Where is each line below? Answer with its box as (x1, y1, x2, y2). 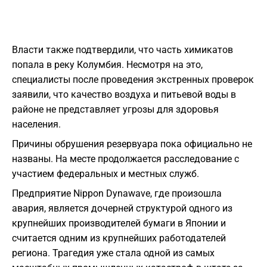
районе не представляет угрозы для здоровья (12, 104, 219, 116)
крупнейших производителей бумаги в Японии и (12, 218, 226, 229)
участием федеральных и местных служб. (12, 168, 199, 180)
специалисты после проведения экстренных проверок (12, 74, 254, 86)
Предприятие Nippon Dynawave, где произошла (12, 188, 222, 200)
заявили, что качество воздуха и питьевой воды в (12, 89, 236, 101)
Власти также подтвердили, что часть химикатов (12, 44, 233, 56)
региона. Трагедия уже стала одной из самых (12, 247, 215, 259)
